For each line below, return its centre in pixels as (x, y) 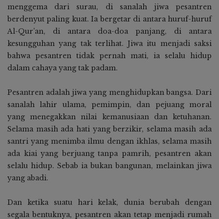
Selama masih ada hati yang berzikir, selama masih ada (109, 129)
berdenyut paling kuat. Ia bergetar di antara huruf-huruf (109, 19)
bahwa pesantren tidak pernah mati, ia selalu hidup (109, 56)
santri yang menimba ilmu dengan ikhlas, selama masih (109, 142)
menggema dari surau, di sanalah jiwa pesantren (109, 7)
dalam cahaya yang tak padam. (63, 68)
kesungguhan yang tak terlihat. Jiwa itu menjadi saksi (109, 44)
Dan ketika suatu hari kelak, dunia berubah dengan (109, 203)
